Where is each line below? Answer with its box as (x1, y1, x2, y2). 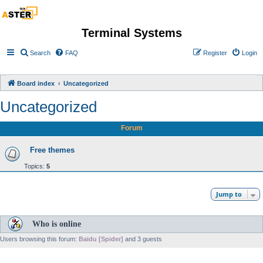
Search (30, 49, 50, 56)
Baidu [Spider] (79, 235, 123, 242)
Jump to (216, 189, 242, 198)
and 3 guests (123, 235, 162, 242)
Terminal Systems (81, 26, 182, 39)
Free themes (30, 145, 75, 154)
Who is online (32, 219, 81, 228)
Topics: (24, 162, 46, 170)
